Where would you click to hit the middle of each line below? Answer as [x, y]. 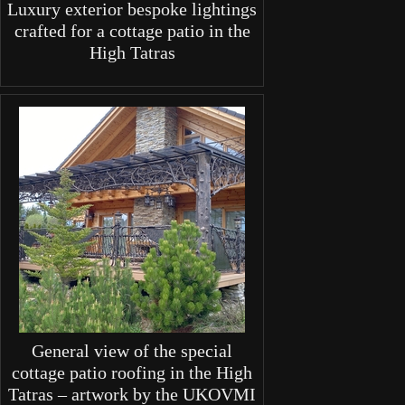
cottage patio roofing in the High [132, 373]
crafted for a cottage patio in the [132, 30]
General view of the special [132, 351]
